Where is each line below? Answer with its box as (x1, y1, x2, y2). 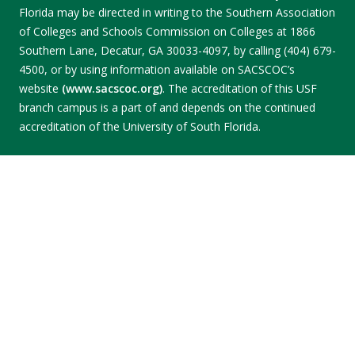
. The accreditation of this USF (162, 81, 317, 96)
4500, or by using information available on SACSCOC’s (19, 62, 295, 77)
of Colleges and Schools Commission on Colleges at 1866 (19, 24, 315, 39)
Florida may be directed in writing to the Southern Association (19, 5, 335, 20)
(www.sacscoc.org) (62, 81, 162, 96)
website (19, 81, 62, 96)
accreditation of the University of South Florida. (19, 119, 261, 134)
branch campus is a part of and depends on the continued (19, 100, 315, 115)
